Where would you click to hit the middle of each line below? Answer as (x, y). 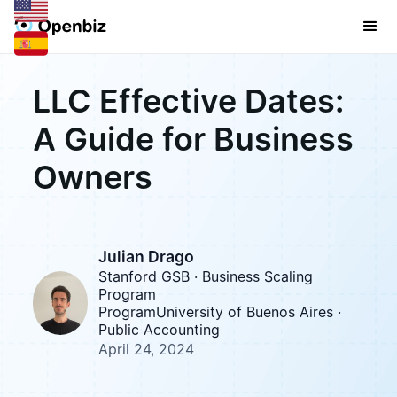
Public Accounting (160, 330)
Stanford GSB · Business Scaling (206, 276)
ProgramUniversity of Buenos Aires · (220, 312)
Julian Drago (147, 257)
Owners (92, 177)
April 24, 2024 (147, 349)
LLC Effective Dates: (188, 101)
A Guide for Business (193, 139)
